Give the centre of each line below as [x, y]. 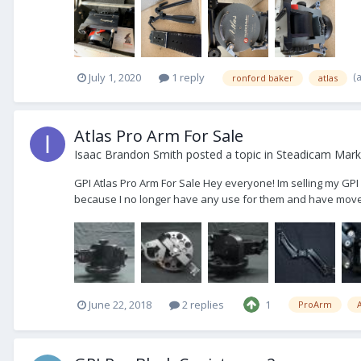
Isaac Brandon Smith [129, 154]
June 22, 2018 [120, 304]
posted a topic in [230, 154]
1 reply [187, 77]
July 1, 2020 [115, 77]
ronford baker [263, 77]
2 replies [202, 304]
